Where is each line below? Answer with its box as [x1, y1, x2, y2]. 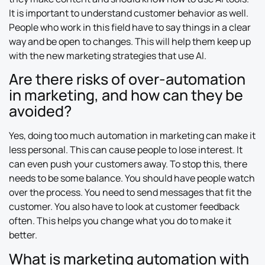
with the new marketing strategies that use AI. [9, 49, 206, 62]
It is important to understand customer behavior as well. [9, 6, 248, 20]
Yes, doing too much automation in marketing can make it [9, 129, 256, 143]
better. [9, 228, 37, 242]
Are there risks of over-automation [9, 69, 245, 90]
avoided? [9, 101, 72, 122]
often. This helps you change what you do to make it [9, 214, 231, 228]
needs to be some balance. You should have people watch [9, 172, 255, 185]
